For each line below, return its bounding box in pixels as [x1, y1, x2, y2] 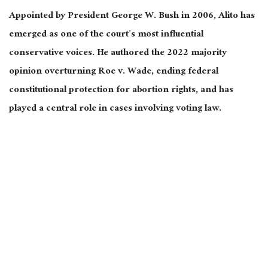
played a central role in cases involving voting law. [9, 100, 221, 119]
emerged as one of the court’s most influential [9, 26, 203, 45]
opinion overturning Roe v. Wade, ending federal [9, 63, 218, 82]
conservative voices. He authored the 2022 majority [9, 44, 227, 63]
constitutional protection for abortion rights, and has [9, 81, 233, 100]
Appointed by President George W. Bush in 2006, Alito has [9, 7, 255, 26]
